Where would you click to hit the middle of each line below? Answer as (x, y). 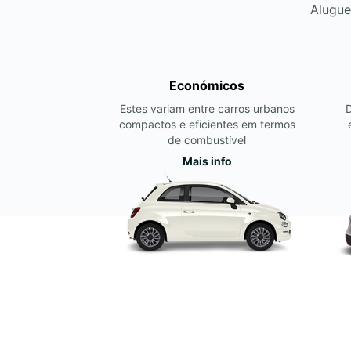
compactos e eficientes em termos (207, 124)
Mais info (207, 161)
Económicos (207, 85)
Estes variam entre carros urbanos (207, 109)
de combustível (207, 140)
